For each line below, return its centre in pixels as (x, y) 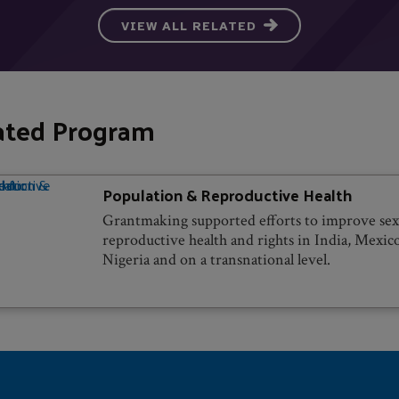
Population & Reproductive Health (227, 194)
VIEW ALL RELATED (189, 26)
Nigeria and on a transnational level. (216, 259)
